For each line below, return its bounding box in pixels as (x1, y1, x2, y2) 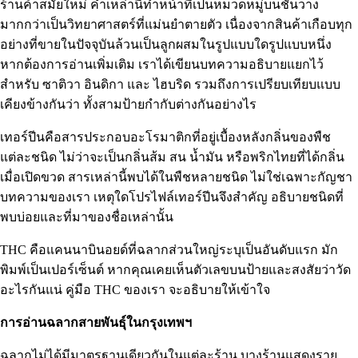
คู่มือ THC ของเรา (66, 283, 165, 297)
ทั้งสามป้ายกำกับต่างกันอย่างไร (83, 97, 257, 112)
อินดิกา (84, 78, 124, 92)
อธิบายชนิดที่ (268, 190, 344, 205)
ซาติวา (42, 78, 81, 92)
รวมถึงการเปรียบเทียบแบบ (191, 78, 340, 92)
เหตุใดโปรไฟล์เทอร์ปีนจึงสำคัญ (93, 190, 268, 205)
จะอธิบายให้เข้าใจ (165, 283, 270, 297)
